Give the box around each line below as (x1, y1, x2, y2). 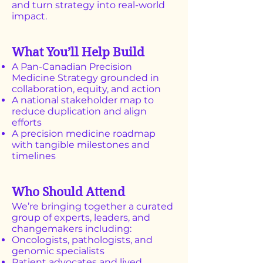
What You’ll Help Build (12, 45, 144, 59)
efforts (12, 117, 42, 128)
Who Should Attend (12, 185, 125, 199)
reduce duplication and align (12, 106, 147, 117)
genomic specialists (12, 245, 104, 257)
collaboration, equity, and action (12, 83, 161, 95)
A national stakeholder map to (12, 95, 154, 106)
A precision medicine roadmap (12, 128, 156, 139)
